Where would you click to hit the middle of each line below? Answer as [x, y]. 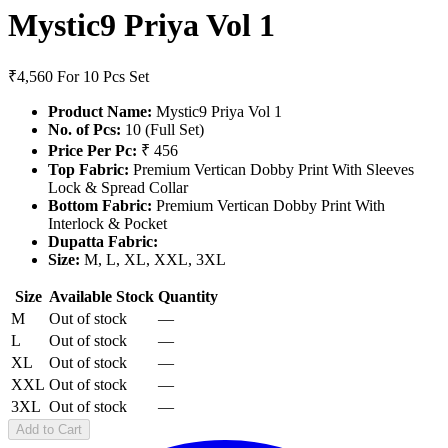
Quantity [188, 297]
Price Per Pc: [92, 151]
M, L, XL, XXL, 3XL [153, 260]
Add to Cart [49, 430]
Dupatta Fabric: [103, 242]
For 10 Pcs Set [103, 77]
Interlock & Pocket [107, 224]
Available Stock [101, 297]
